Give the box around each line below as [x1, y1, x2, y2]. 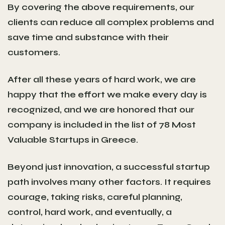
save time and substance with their [8, 31, 169, 43]
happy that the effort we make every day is [8, 88, 207, 100]
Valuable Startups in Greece [8, 134, 136, 145]
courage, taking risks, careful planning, [8, 191, 182, 202]
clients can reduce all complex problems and [8, 16, 214, 28]
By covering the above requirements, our [8, 1, 194, 13]
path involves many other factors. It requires [8, 176, 211, 187]
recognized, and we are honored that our [8, 103, 194, 115]
